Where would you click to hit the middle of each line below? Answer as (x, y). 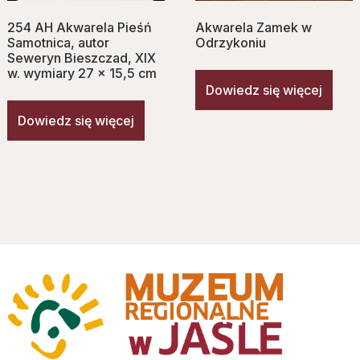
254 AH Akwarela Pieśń (80, 27)
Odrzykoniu (231, 42)
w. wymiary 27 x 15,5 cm (82, 73)
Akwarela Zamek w (254, 27)
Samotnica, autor (58, 42)
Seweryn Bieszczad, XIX (82, 57)
